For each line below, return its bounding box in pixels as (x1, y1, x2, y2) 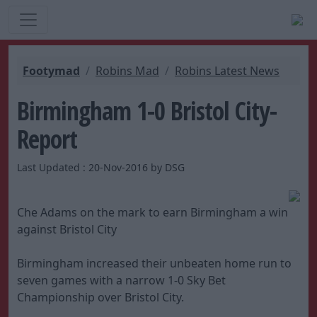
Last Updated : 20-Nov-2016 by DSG (17, 161, 185, 174)
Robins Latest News (175, 63, 279, 79)
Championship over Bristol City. (17, 289, 184, 305)
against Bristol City (17, 221, 117, 237)
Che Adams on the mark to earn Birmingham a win (17, 204, 288, 220)
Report (17, 122, 77, 156)
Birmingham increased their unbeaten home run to (17, 255, 292, 271)
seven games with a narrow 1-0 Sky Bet (17, 272, 226, 288)
